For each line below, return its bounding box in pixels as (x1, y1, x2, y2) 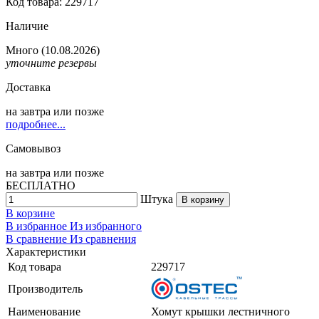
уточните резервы (6, 56, 97, 69)
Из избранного (70, 219, 142, 232)
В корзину (182, 194, 224, 205)
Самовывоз (6, 142, 61, 155)
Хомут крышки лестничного (151, 305, 290, 318)
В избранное (6, 219, 70, 232)
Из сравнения (70, 232, 136, 245)
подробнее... (6, 117, 66, 130)
